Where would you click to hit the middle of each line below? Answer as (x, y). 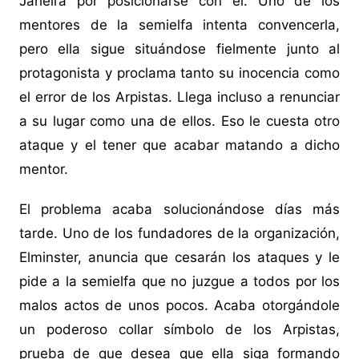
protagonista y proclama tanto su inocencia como (179, 73)
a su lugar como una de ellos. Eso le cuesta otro (179, 121)
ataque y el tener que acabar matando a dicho (179, 145)
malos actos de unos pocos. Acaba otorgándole (179, 306)
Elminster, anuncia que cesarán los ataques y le (179, 258)
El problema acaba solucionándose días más (179, 210)
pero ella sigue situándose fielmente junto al (179, 49)
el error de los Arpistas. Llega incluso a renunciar (179, 97)
